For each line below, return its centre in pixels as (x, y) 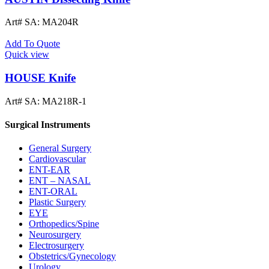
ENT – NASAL (60, 181)
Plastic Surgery (57, 202)
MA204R (60, 22)
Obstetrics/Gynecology (72, 256)
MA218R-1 (64, 101)
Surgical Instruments (47, 124)
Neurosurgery (55, 235)
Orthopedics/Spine (64, 224)
